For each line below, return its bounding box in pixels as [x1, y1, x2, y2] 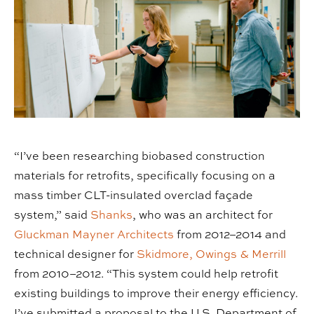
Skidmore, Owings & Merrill [137, 245, 286, 261]
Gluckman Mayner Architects [14, 226, 174, 242]
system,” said [14, 206, 90, 222]
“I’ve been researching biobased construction [14, 147, 265, 163]
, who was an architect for [132, 206, 273, 222]
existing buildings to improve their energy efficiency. [14, 285, 298, 301]
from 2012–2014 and [174, 226, 286, 242]
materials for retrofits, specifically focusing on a [14, 167, 275, 183]
